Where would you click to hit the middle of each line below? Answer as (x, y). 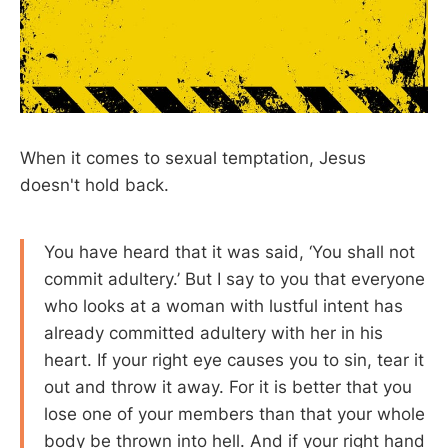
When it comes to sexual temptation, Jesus (193, 157)
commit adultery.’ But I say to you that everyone (234, 279)
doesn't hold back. (94, 184)
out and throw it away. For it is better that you (228, 387)
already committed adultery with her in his (213, 333)
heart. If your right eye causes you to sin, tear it (234, 360)
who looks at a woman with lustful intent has (223, 306)
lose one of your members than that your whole (234, 414)
